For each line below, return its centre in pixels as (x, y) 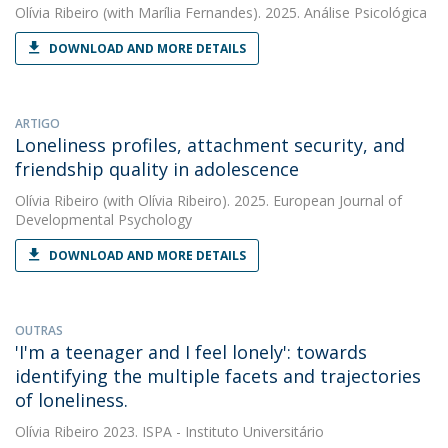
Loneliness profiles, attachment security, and (210, 145)
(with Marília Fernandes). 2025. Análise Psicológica (263, 12)
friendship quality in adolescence (157, 169)
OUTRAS (39, 330)
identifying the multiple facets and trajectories (218, 376)
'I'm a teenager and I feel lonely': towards (191, 352)
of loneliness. (71, 400)
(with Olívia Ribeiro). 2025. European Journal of (250, 200)
